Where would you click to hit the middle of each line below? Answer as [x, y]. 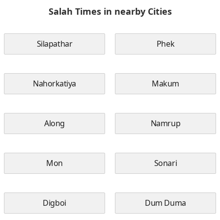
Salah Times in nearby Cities [110, 11]
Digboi [55, 203]
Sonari [165, 163]
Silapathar [55, 44]
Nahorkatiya [55, 83]
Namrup [165, 123]
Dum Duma [165, 203]
